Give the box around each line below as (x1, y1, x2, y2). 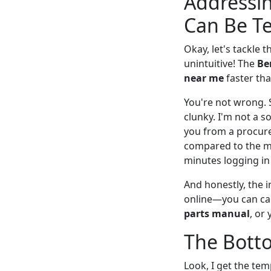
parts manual (184, 207, 250, 221)
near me (184, 71, 224, 85)
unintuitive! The (184, 57, 257, 71)
